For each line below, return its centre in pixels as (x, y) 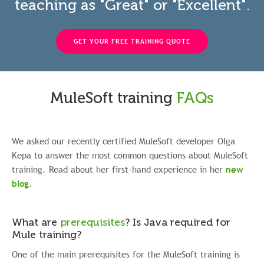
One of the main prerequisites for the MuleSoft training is (126, 254)
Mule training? (47, 235)
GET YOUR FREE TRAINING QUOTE (132, 41)
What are (36, 222)
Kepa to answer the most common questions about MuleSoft (130, 155)
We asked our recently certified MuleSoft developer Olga (123, 141)
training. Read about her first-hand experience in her (119, 169)
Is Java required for (181, 222)
